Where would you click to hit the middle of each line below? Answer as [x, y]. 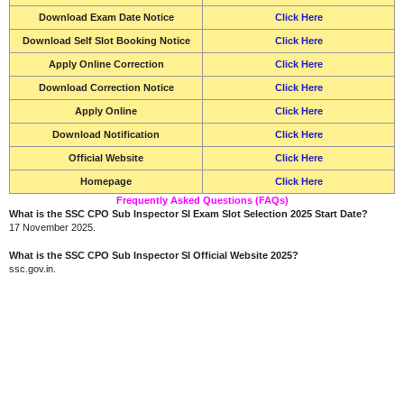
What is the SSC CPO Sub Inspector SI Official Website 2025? [154, 255]
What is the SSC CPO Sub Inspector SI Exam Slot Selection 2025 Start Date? [188, 213]
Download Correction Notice [106, 87]
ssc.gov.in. [32, 269]
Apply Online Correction [106, 64]
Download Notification [106, 134]
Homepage [106, 181]
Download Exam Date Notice [106, 17]
